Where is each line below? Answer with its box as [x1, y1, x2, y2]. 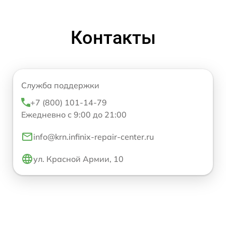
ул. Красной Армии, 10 [33, 153, 124, 164]
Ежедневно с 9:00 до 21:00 [21, 109, 127, 120]
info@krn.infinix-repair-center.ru [33, 131, 154, 142]
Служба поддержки [21, 80, 99, 90]
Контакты [70, 27, 156, 48]
